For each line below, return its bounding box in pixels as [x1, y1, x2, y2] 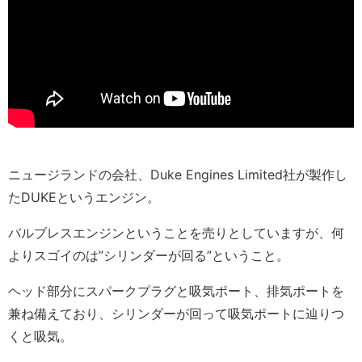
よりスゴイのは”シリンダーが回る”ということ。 [8, 247, 289, 264]
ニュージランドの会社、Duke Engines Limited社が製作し [8, 166, 347, 183]
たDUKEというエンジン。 [8, 189, 160, 206]
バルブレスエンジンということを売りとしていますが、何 [8, 225, 344, 242]
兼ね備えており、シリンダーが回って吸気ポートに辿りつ [8, 305, 344, 322]
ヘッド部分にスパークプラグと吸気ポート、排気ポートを [8, 283, 344, 300]
